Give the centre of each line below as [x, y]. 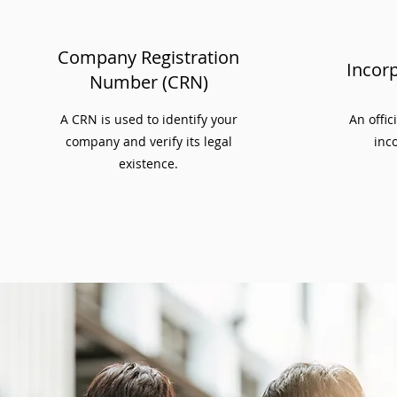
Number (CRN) [148, 82]
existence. [148, 163]
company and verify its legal [148, 141]
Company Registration [148, 57]
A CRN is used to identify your [148, 119]
